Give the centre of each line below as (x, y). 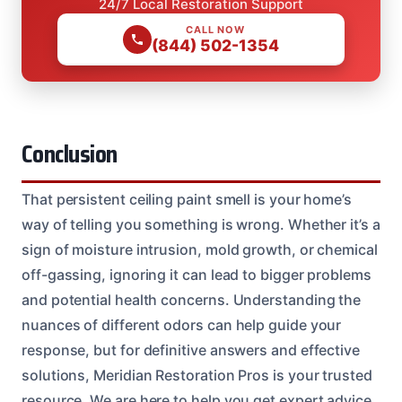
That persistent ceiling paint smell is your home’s (187, 199)
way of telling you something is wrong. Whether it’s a (201, 224)
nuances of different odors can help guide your (182, 324)
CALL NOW (215, 29)
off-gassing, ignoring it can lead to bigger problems (197, 274)
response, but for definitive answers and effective (191, 350)
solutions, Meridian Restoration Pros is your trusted (197, 375)
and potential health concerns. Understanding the (192, 299)
